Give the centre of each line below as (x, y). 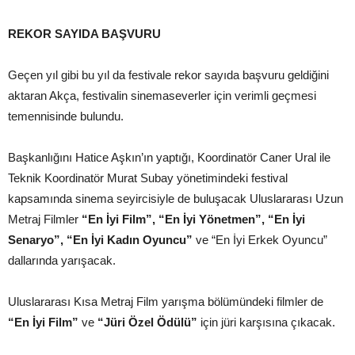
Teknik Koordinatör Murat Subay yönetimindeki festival (148, 177)
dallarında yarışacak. (62, 260)
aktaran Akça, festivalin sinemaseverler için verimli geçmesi (162, 95)
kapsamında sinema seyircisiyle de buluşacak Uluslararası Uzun (176, 198)
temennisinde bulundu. (66, 116)
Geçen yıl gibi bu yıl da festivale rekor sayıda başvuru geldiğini (168, 74)
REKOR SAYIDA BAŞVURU (84, 33)
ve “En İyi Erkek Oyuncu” (260, 239)
